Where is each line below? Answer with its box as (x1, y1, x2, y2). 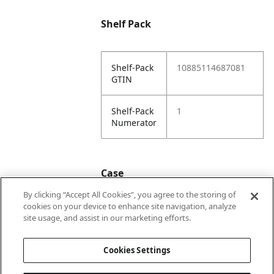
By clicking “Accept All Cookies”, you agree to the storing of (23, 189, 236, 200)
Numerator (111, 117, 157, 128)
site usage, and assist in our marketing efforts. (23, 212, 191, 223)
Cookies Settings (103, 245, 171, 256)
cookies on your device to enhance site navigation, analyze (23, 201, 237, 212)
